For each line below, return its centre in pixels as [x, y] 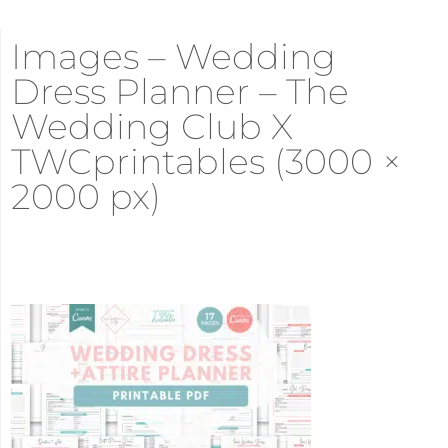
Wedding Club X [152, 127]
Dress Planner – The [180, 92]
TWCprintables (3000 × [206, 162]
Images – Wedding [173, 57]
